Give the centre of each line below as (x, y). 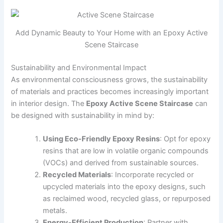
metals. (55, 211)
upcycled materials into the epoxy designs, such (124, 187)
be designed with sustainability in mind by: (83, 116)
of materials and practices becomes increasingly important (110, 92)
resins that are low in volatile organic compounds (126, 151)
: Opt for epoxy (185, 139)
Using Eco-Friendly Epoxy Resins (102, 139)
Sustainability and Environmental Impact (79, 68)
